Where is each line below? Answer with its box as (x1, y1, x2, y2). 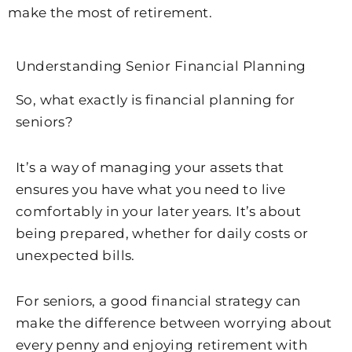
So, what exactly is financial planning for (16, 92, 295, 108)
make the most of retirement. (8, 5, 213, 21)
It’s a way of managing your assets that (16, 159, 284, 175)
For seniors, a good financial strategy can (16, 292, 301, 309)
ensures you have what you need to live (16, 181, 286, 197)
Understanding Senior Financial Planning (16, 58, 306, 75)
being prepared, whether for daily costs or (16, 225, 309, 241)
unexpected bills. (16, 247, 135, 263)
